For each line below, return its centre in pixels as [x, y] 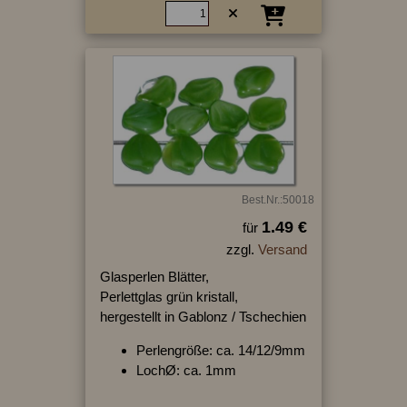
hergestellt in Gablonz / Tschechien [203, 317]
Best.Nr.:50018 [278, 200]
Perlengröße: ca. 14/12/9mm [220, 351]
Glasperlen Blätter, [154, 277]
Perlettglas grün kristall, [169, 297]
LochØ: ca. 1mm [186, 371]
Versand [282, 250]
